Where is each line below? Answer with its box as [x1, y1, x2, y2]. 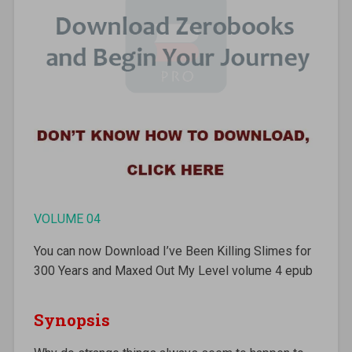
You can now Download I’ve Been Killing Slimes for [33, 243, 311, 258]
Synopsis [33, 308, 110, 331]
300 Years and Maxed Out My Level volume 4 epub [33, 262, 313, 278]
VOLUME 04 [33, 211, 101, 226]
